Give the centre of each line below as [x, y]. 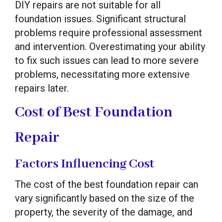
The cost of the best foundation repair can [107, 184]
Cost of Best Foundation [94, 112]
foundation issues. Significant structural [100, 19]
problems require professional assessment [109, 32]
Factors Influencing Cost [84, 164]
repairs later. [42, 88]
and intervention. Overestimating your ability [110, 46]
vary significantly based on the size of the [105, 198]
